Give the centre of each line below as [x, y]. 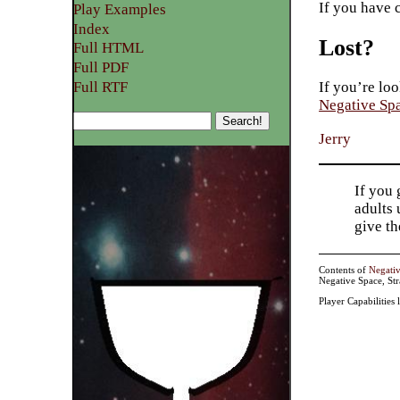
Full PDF [101, 67]
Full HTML [109, 48]
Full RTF [101, 87]
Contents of [344, 270]
